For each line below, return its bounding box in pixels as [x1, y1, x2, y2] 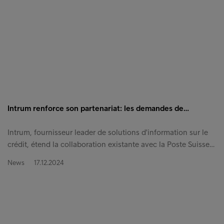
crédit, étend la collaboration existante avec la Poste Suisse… [7, 139, 214, 149]
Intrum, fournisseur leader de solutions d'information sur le [7, 127, 208, 137]
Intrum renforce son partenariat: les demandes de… [7, 103, 189, 113]
